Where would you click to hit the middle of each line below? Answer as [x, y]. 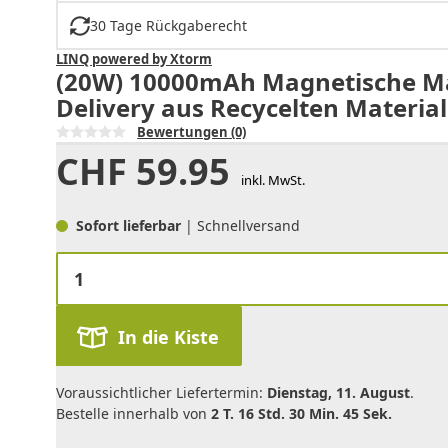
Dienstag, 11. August [338, 393]
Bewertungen [183, 132]
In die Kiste [168, 337]
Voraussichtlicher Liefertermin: [161, 393]
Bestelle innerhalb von [133, 414]
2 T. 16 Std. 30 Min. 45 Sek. [301, 414]
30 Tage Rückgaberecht [168, 26]
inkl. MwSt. [272, 180]
